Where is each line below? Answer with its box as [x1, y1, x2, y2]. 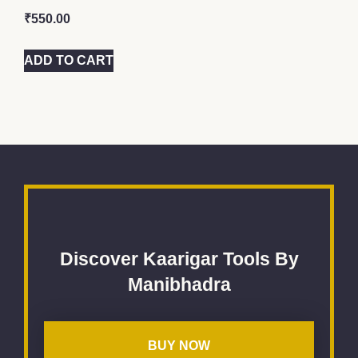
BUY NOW [148, 339, 210, 353]
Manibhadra [127, 274, 231, 296]
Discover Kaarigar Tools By [59, 249, 299, 270]
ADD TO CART [24, 54, 113, 68]
